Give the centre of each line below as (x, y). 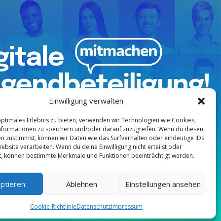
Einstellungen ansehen (163, 184)
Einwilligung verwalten (86, 101)
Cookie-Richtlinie (53, 206)
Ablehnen (81, 184)
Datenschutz (93, 206)
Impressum (127, 206)
